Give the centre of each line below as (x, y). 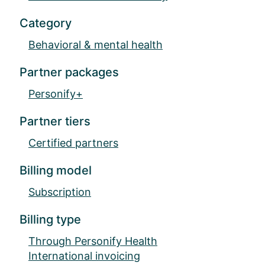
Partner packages (69, 72)
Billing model (56, 171)
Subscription (60, 192)
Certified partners (73, 143)
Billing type (50, 220)
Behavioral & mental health (96, 45)
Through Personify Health (93, 241)
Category (46, 23)
